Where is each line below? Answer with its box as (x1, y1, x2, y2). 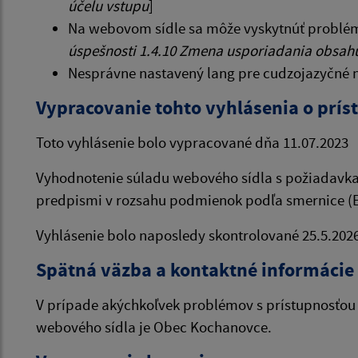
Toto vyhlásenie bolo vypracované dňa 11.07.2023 (36, 133, 348, 152)
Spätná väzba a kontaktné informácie (36, 257, 354, 282)
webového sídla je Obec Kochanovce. (36, 317, 272, 336)
